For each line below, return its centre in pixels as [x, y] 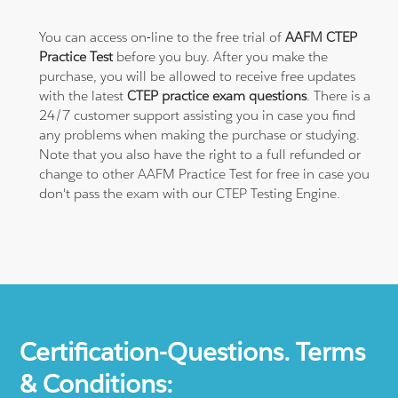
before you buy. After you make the [221, 56]
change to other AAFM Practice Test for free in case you [205, 173]
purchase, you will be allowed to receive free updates [198, 76]
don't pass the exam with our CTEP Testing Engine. [190, 193]
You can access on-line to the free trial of [163, 36]
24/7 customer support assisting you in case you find [198, 115]
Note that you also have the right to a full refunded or [200, 154]
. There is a [339, 95]
